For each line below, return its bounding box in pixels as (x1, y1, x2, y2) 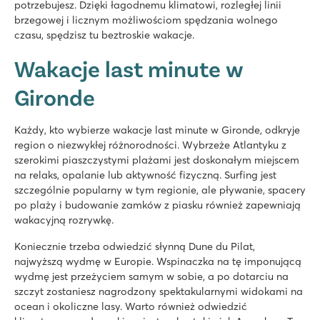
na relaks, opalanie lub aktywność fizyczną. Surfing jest (14, 168, 276, 181)
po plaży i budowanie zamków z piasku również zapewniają (14, 198, 301, 211)
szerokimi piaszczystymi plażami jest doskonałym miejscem (14, 153, 299, 166)
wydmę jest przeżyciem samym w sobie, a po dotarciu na (14, 269, 289, 283)
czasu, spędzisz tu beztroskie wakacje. (14, 28, 194, 41)
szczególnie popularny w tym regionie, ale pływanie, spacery (14, 183, 306, 196)
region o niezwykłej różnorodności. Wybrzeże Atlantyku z (14, 138, 286, 151)
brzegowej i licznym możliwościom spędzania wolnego (14, 13, 278, 26)
